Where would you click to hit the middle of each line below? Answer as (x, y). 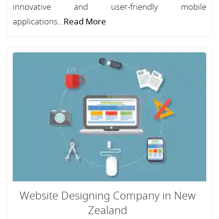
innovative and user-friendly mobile (109, 7)
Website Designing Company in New (108, 196)
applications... (38, 22)
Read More (85, 22)
